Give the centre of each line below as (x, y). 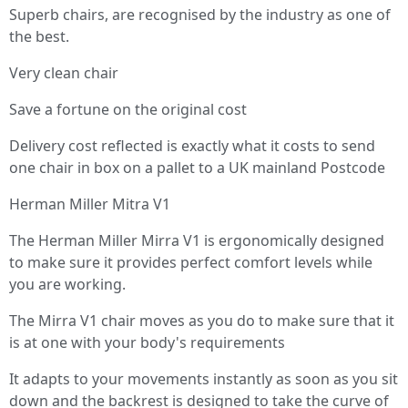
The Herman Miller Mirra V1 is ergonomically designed (197, 240)
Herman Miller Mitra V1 (90, 204)
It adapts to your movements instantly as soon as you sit (204, 378)
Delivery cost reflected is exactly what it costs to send (192, 145)
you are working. (67, 284)
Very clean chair (64, 72)
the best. (39, 36)
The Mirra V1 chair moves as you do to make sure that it (202, 320)
